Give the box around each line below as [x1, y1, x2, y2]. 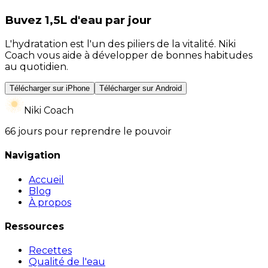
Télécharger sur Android [99, 84, 182, 93]
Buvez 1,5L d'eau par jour [5, 13, 151, 28]
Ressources [5, 220, 64, 232]
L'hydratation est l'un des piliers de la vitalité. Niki [5, 38, 236, 50]
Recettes [29, 245, 72, 257]
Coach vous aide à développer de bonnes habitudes [5, 50, 252, 61]
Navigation [5, 150, 60, 162]
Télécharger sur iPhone [10, 84, 90, 93]
